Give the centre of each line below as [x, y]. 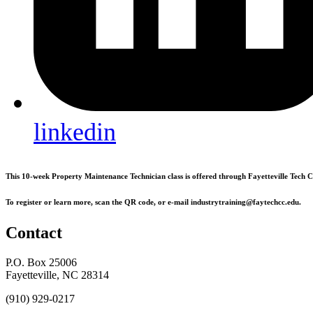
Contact [34, 232]
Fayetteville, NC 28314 [57, 275]
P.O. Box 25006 [41, 262]
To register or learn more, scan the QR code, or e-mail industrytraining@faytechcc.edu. [153, 202]
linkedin [75, 132]
